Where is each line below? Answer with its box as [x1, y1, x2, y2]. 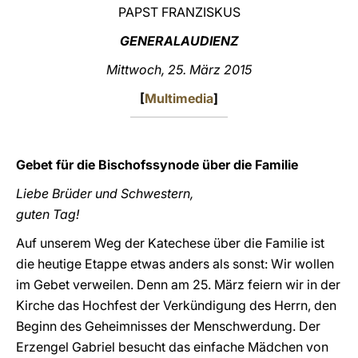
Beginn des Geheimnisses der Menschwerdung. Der [16, 318, 320, 334]
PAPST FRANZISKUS [117, 4, 241, 20]
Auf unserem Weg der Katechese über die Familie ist [16, 235, 324, 251]
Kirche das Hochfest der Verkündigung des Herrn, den [16, 297, 336, 313]
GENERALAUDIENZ [119, 33, 239, 49]
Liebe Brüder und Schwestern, [16, 185, 193, 201]
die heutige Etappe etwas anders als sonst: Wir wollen [16, 256, 334, 272]
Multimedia [145, 90, 213, 106]
